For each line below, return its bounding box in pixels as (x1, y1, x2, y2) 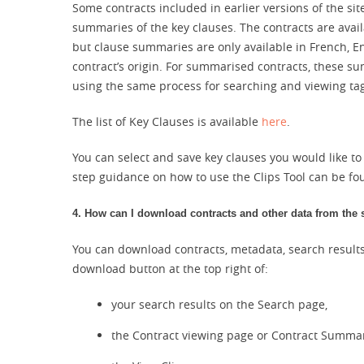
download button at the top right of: (72, 261, 268, 276)
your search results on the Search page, (111, 297, 327, 312)
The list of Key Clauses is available (72, 114, 262, 129)
